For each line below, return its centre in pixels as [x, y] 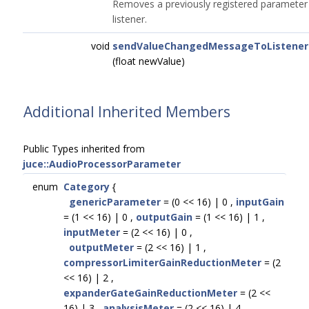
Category [87, 187]
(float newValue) [149, 61]
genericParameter [115, 202]
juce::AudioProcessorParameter [102, 164]
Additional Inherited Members [127, 112]
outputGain [164, 217]
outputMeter [101, 247]
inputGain [260, 202]
